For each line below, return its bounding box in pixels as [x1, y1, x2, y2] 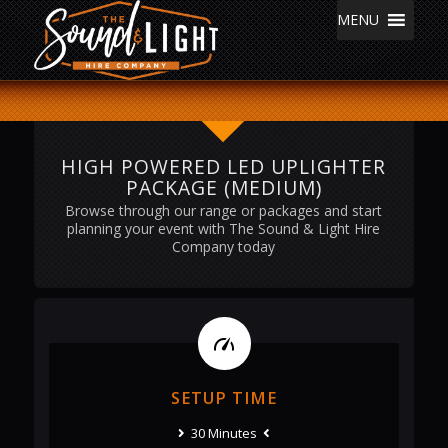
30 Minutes [184, 424, 263, 443]
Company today [172, 237, 276, 257]
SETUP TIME [170, 387, 277, 410]
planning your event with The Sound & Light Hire [67, 219, 381, 239]
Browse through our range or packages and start [65, 201, 383, 221]
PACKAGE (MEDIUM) [125, 174, 322, 201]
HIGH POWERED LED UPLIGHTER [61, 153, 387, 180]
